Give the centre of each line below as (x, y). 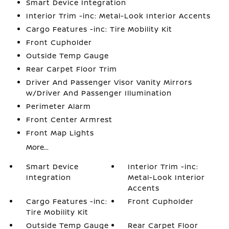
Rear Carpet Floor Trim (71, 69)
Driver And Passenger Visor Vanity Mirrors (109, 82)
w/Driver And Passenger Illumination (99, 93)
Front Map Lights (60, 133)
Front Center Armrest (69, 119)
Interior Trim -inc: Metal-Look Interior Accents (118, 16)
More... (37, 147)
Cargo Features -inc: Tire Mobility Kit (99, 29)
